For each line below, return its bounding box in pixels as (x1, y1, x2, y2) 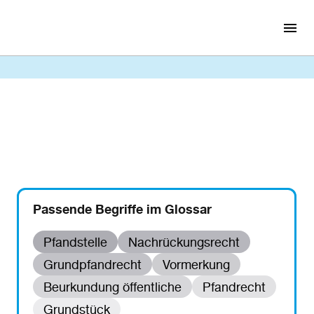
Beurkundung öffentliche (43, 279, 182, 294)
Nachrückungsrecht (128, 234, 240, 250)
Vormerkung (162, 257, 230, 272)
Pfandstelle (43, 234, 107, 250)
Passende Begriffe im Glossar (32, 201, 212, 217)
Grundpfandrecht (43, 257, 142, 272)
